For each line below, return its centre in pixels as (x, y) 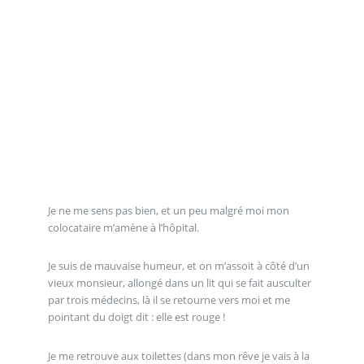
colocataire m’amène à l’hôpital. (123, 227)
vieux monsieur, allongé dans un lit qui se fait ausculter (179, 283)
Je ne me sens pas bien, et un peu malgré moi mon (168, 210)
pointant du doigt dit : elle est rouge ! (136, 317)
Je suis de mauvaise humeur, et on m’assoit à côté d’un (178, 266)
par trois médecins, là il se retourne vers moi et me (169, 300)
